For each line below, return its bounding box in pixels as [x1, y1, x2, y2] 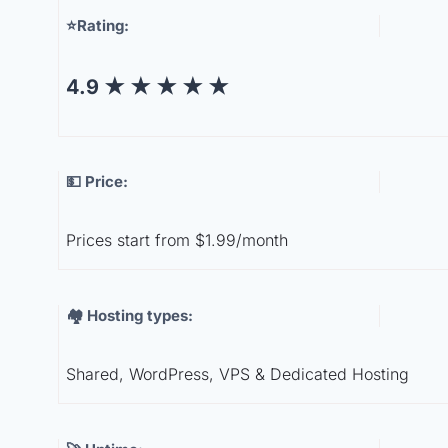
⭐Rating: [66, 16, 129, 36]
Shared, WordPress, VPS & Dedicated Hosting [66, 364, 409, 385]
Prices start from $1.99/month [66, 230, 288, 251]
